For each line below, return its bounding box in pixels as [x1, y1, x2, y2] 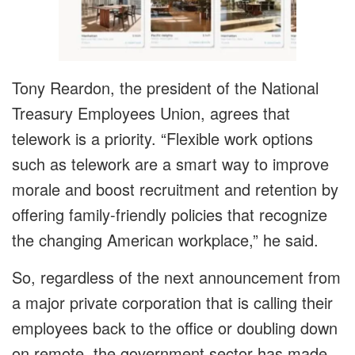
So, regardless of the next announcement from [12, 265, 341, 289]
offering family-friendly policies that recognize [12, 203, 327, 227]
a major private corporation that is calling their [12, 291, 333, 315]
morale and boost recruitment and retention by [12, 177, 338, 201]
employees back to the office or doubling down [12, 316, 338, 340]
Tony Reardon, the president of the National [12, 76, 319, 100]
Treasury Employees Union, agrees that [12, 101, 290, 125]
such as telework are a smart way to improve [12, 152, 329, 176]
